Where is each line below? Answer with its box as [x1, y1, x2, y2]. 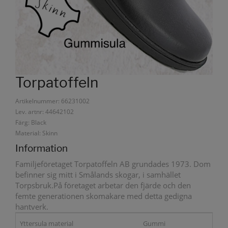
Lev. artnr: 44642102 [15, 107, 74, 117]
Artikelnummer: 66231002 [15, 97, 90, 106]
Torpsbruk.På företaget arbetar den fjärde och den [15, 180, 191, 191]
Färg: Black [15, 118, 46, 127]
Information [15, 142, 68, 154]
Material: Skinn [15, 129, 58, 138]
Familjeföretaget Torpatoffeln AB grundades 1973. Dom [15, 159, 211, 169]
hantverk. [15, 202, 48, 212]
